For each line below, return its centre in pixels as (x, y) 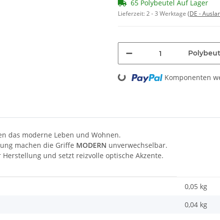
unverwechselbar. (137, 145)
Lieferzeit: (132, 14)
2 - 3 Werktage (167, 14)
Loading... (109, 76)
